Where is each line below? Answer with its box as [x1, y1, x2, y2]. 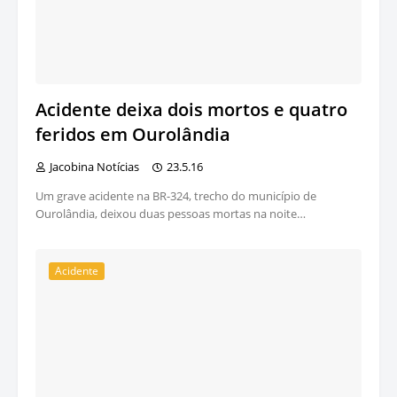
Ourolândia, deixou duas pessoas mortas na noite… [35, 206, 306, 222]
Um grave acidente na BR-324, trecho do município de [35, 188, 316, 205]
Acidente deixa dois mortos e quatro [35, 97, 347, 122]
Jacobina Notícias [50, 159, 139, 175]
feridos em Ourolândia [35, 122, 230, 147]
